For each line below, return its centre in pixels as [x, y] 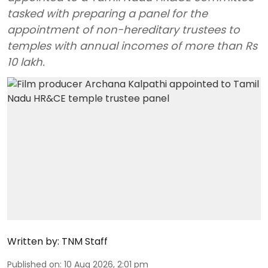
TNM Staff [85, 241]
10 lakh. [26, 62]
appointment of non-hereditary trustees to [124, 30]
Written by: [33, 241]
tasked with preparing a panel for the [107, 13]
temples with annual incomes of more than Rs [132, 46]
